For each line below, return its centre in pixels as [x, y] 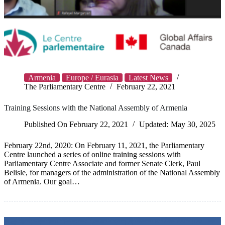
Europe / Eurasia [92, 78]
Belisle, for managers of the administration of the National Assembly [112, 173]
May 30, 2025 [193, 125]
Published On [46, 125]
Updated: [154, 125]
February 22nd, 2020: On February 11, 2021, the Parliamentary [104, 146]
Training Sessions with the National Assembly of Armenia [96, 108]
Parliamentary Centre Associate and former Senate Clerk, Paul [102, 164]
